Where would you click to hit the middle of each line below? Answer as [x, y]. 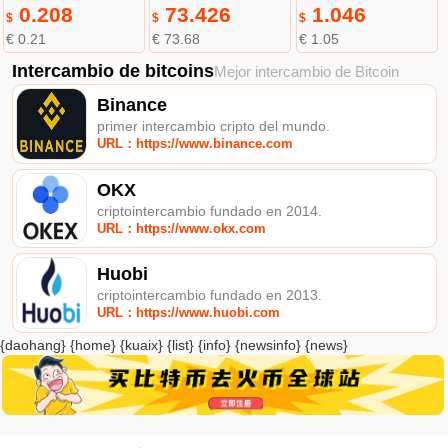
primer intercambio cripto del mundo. [214, 125]
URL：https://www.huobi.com [189, 313]
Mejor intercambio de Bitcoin [306, 71]
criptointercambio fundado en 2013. [210, 295]
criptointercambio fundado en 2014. [210, 210]
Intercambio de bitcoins [112, 70]
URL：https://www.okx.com [182, 228]
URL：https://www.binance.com [195, 143]
